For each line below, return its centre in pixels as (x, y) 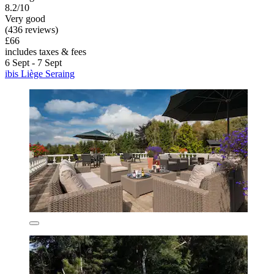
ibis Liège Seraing (40, 74)
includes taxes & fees (46, 52)
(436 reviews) (31, 30)
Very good (25, 19)
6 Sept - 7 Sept (33, 63)
